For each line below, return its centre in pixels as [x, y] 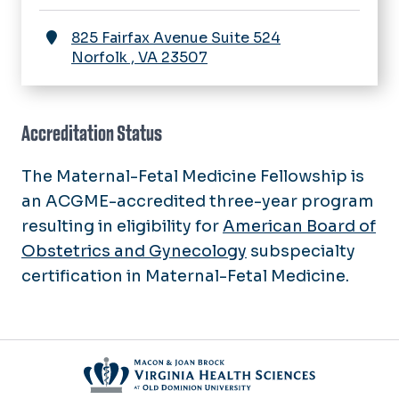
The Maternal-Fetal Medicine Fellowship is [193, 176]
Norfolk [99, 57]
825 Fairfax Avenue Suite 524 [176, 37]
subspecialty [301, 251]
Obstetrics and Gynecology [134, 251]
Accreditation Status [92, 133]
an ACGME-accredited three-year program [198, 201]
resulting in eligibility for [122, 226]
